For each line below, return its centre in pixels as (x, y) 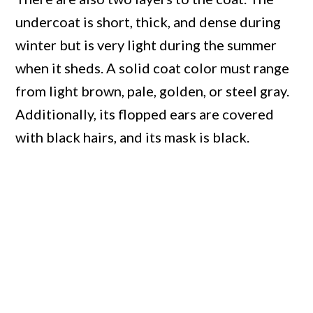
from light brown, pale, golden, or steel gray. (153, 90)
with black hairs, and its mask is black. (133, 137)
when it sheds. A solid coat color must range (153, 67)
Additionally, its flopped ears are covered (145, 114)
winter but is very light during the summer (146, 44)
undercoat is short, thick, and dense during (148, 21)
